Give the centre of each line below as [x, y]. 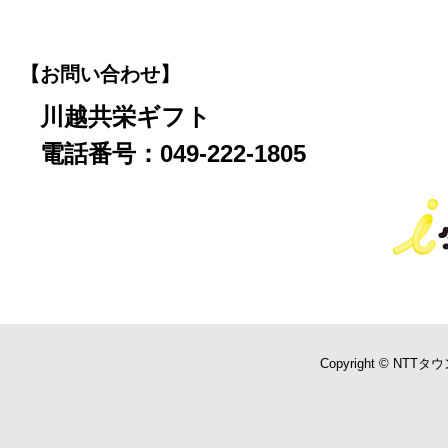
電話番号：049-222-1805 [173, 153]
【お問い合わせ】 [100, 74]
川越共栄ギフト [125, 116]
